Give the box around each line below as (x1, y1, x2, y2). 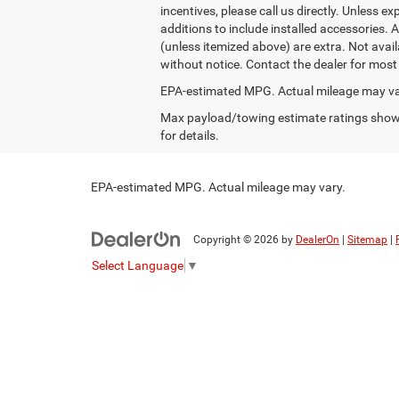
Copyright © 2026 (193, 232, 281, 246)
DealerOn (296, 232, 339, 246)
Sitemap (347, 232, 387, 246)
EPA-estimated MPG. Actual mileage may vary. (91, 179, 346, 194)
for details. (160, 127, 219, 142)
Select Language (92, 258, 183, 273)
